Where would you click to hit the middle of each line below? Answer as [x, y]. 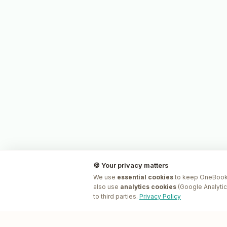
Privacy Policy [160, 196]
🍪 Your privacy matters [131, 165]
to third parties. [116, 196]
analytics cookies [148, 187]
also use [107, 187]
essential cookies [145, 177]
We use [105, 177]
